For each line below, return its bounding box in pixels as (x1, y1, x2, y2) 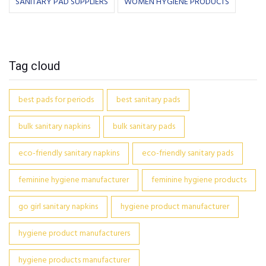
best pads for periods (18, 93, 94, 107)
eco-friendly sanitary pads (142, 147, 233, 160)
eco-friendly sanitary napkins (18, 147, 119, 160)
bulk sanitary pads (113, 120, 175, 134)
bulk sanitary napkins (18, 120, 90, 134)
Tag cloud (9, 59, 60, 73)
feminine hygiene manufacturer (18, 173, 129, 187)
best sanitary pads (116, 93, 180, 107)
